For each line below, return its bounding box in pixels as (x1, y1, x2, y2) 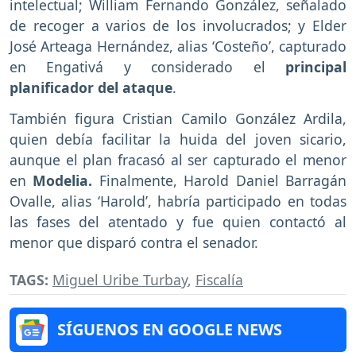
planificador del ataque (10, 77, 172, 97)
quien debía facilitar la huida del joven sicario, (10, 129, 346, 149)
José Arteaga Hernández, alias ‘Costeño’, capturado (10, 36, 346, 56)
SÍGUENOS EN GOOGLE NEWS (57, 318, 282, 340)
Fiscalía (195, 269, 243, 289)
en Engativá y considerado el (10, 56, 285, 76)
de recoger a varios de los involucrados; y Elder (10, 15, 346, 35)
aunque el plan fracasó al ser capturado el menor (10, 149, 346, 169)
